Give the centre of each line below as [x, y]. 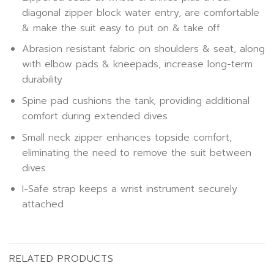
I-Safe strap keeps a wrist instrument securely [129, 189]
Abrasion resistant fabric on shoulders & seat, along [143, 49]
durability [42, 80]
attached [43, 205]
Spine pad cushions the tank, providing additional [135, 101]
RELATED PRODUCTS [61, 258]
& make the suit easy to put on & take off [121, 28]
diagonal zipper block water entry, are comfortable [140, 13]
